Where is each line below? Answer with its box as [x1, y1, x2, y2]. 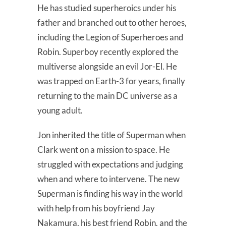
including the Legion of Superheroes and [37, 31, 184, 42]
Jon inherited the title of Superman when [37, 129, 186, 140]
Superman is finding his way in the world [37, 188, 183, 199]
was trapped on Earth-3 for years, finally [37, 75, 185, 86]
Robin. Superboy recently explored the [37, 46, 179, 57]
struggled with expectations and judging [37, 158, 183, 169]
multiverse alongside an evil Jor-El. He [37, 61, 177, 72]
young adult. [37, 104, 83, 116]
